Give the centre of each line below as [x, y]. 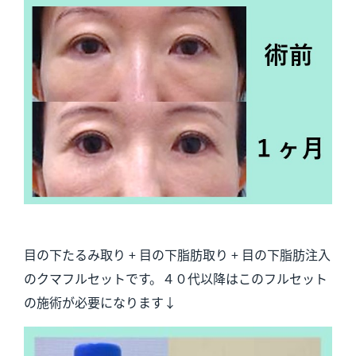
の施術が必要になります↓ [100, 302]
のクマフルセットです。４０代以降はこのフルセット [175, 279]
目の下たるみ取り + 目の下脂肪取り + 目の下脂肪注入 [177, 255]
